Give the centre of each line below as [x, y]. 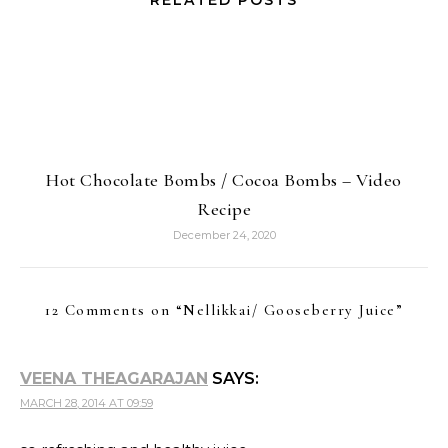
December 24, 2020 [224, 235]
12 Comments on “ [114, 310]
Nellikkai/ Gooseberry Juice [289, 310]
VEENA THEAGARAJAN [114, 378]
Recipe [224, 209]
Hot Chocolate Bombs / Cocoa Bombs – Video [224, 180]
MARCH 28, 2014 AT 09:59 [86, 403]
